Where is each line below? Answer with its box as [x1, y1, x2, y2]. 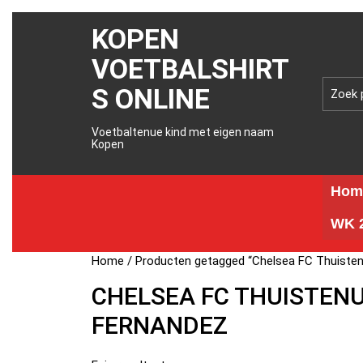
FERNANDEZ [92, 311, 228, 340]
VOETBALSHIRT [92, 53, 290, 85]
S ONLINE [92, 83, 211, 115]
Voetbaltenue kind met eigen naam [92, 126, 275, 139]
